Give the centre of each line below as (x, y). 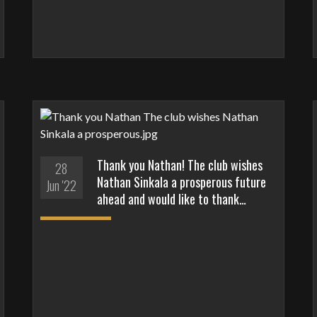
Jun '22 (62, 186)
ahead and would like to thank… (171, 199)
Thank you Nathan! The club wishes (179, 165)
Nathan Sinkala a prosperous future (181, 182)
